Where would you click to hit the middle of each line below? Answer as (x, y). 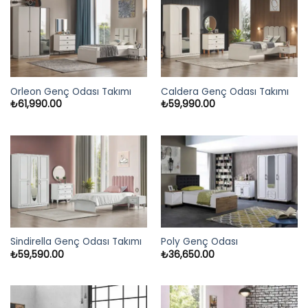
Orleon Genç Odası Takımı (70, 91)
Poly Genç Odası (199, 242)
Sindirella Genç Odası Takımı (76, 242)
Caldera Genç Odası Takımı (224, 91)
